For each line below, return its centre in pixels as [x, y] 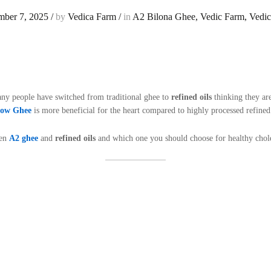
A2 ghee [24, 138]
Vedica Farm [92, 17]
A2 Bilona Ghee [164, 17]
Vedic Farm [222, 17]
